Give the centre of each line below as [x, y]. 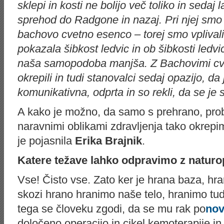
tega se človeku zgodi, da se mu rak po [111, 209]
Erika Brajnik [108, 141]
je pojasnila [46, 141]
